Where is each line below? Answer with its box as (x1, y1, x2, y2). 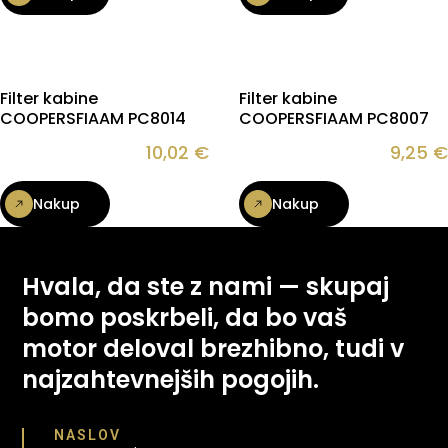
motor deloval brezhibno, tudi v (22, 332, 405, 366)
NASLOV (54, 426, 122, 443)
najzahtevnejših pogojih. (22, 363, 320, 397)
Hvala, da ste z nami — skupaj (22, 270, 390, 304)
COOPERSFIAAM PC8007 (239, 107, 429, 131)
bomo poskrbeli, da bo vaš (22, 301, 348, 335)
